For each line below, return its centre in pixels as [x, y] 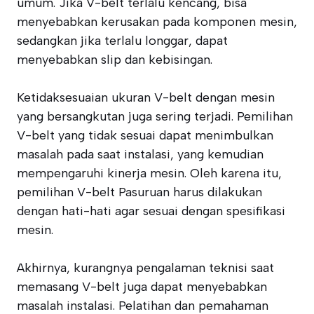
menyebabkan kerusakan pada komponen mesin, [157, 22]
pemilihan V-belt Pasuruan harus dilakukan [139, 192]
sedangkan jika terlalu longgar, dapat [122, 41]
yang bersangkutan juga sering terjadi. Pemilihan [155, 116]
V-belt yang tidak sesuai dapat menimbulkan [145, 135]
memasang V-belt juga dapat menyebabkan [142, 287]
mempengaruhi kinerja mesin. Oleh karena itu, [149, 173]
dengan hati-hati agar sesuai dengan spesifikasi [151, 211]
